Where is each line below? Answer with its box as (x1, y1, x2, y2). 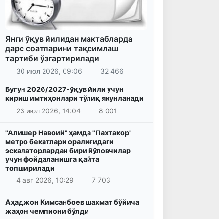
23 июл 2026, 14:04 (16, 106, 81, 115)
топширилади (5, 163, 55, 172)
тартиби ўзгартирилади (5, 53, 99, 64)
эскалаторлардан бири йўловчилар (5, 146, 131, 154)
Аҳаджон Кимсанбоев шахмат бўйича (5, 198, 139, 207)
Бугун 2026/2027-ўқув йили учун (5, 85, 124, 93)
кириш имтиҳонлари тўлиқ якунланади (5, 93, 144, 102)
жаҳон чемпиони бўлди (5, 207, 89, 216)
